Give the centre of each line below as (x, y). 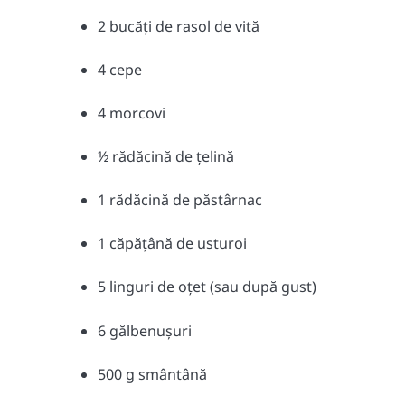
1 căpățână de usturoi (172, 244)
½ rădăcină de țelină (166, 157)
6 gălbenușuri (145, 330)
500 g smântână (152, 374)
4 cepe (120, 69)
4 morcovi (132, 113)
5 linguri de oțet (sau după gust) (207, 287)
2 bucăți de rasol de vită (179, 26)
